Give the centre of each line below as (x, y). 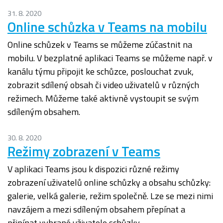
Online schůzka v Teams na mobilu (107, 27)
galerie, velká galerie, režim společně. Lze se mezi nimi (110, 196)
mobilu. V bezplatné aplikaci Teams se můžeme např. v (110, 58)
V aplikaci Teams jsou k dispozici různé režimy (93, 169)
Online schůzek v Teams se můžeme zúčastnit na (100, 45)
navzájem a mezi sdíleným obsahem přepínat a (96, 210)
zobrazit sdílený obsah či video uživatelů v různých (103, 85)
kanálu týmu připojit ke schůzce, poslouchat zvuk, (101, 72)
